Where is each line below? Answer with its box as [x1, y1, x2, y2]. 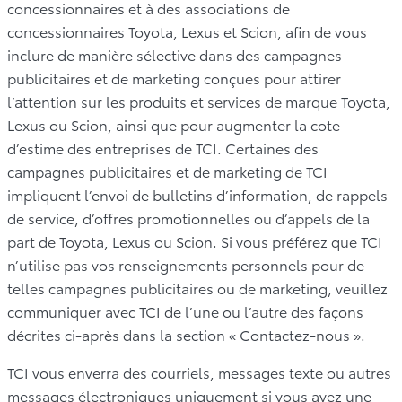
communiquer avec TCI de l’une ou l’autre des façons [7, 300, 363, 321]
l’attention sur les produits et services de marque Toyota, [7, 90, 390, 111]
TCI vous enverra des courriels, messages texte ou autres [7, 361, 391, 382]
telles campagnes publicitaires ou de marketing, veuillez [7, 276, 388, 298]
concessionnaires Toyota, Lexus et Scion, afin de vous [7, 20, 367, 41]
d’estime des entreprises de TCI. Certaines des [7, 136, 319, 158]
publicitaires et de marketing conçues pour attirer [7, 66, 341, 88]
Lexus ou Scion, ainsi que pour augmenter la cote [7, 113, 340, 135]
